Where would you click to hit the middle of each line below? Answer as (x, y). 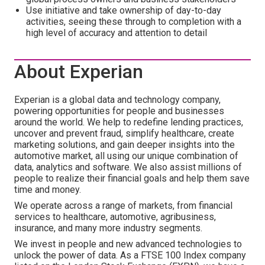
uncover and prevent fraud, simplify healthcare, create (124, 133)
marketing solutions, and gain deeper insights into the (125, 145)
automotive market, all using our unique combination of (126, 156)
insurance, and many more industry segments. (108, 228)
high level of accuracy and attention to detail (117, 33)
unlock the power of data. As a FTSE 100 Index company (130, 255)
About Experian (79, 72)
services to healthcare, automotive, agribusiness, (115, 217)
